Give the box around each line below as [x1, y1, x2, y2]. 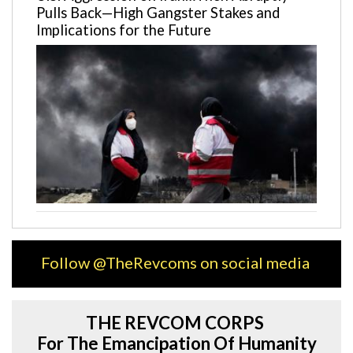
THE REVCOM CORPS [86, 312, 267, 334]
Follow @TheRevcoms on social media [40, 253, 313, 273]
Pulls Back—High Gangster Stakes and [35, 4, 280, 22]
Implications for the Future [35, 21, 214, 39]
